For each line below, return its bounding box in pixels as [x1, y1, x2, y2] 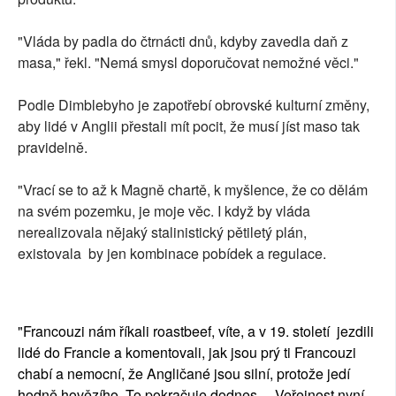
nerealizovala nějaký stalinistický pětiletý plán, [18, 222, 314, 243]
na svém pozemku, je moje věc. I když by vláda [18, 201, 310, 222]
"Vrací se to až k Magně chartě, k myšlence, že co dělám [18, 179, 368, 201]
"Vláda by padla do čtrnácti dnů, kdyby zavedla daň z [18, 31, 348, 52]
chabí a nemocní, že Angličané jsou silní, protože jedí [18, 363, 350, 385]
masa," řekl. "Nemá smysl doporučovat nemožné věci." [18, 52, 359, 73]
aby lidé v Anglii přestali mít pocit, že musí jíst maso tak [18, 116, 360, 137]
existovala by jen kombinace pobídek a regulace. [18, 243, 326, 264]
